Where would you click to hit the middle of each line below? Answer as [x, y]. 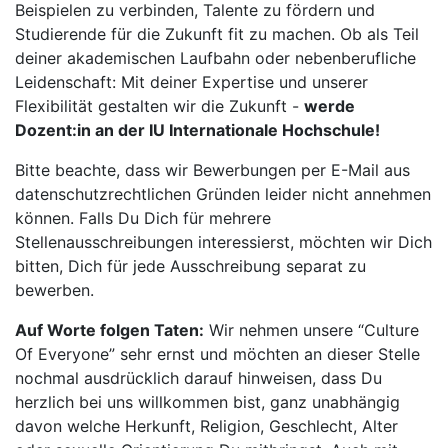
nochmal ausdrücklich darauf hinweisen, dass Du [198, 378]
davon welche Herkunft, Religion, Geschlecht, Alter [206, 426]
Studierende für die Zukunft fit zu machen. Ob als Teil [217, 34]
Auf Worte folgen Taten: [109, 330]
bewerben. [54, 290]
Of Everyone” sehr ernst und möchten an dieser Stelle [217, 354]
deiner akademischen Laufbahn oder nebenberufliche [215, 58]
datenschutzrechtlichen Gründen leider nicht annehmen [223, 194]
